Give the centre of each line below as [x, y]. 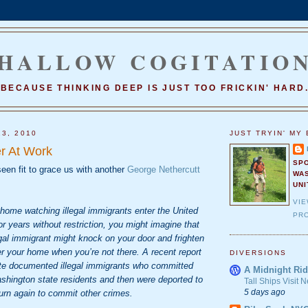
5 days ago [265, 291]
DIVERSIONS [258, 253]
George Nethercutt [164, 169]
